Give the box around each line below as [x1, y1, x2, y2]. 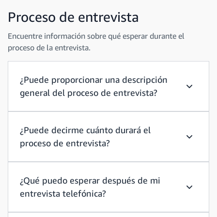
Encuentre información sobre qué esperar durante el [8, 31, 185, 41]
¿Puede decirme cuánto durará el [20, 124, 151, 135]
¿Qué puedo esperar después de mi [20, 175, 160, 186]
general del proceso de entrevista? [20, 87, 157, 98]
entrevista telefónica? [20, 188, 106, 199]
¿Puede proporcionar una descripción [20, 74, 168, 85]
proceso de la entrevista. [8, 43, 91, 52]
